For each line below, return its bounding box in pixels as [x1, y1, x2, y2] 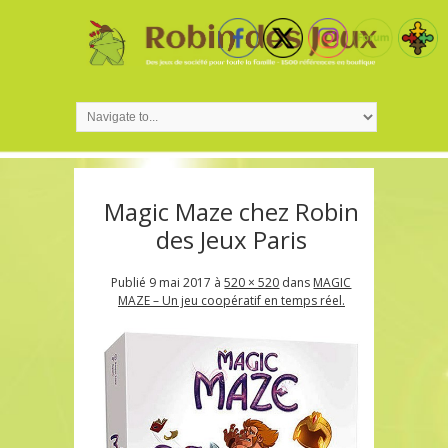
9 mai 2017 [149, 273, 212, 291]
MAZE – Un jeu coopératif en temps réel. [117, 291, 345, 309]
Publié [111, 273, 150, 291]
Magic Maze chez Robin [103, 194, 359, 228]
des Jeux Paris [155, 222, 307, 256]
